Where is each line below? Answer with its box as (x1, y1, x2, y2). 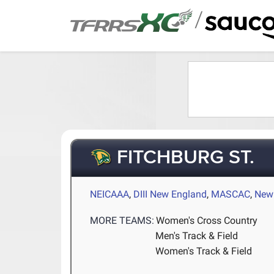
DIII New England (133, 188, 207, 200)
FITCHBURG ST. (112, 145, 255, 171)
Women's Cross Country (156, 215, 258, 227)
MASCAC (211, 188, 251, 200)
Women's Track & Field (155, 245, 253, 257)
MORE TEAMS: (90, 215, 155, 227)
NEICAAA (90, 188, 130, 200)
